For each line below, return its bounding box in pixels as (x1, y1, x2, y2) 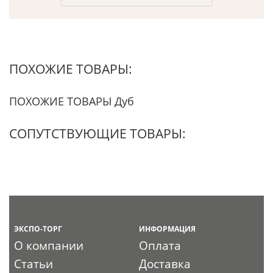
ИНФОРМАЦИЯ (139, 223, 196, 234)
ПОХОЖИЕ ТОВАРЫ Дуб (9, 93, 134, 108)
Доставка (139, 255, 191, 272)
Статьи (14, 255, 54, 272)
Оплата (139, 237, 182, 253)
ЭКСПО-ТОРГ (14, 223, 63, 234)
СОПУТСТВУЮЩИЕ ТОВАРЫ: (9, 124, 186, 142)
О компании (14, 237, 84, 253)
